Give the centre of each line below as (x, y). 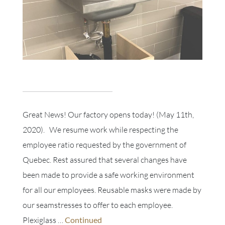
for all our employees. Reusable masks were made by (112, 190)
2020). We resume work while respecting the (100, 129)
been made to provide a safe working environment (108, 175)
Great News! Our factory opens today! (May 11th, (108, 114)
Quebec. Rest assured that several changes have (105, 159)
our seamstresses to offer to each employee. (98, 205)
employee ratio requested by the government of (104, 144)
